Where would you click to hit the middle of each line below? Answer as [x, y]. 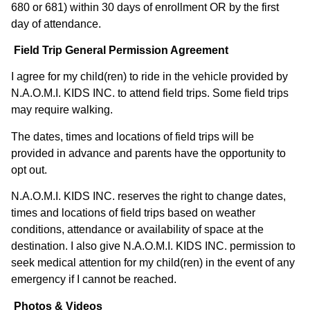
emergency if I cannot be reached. [94, 280]
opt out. [29, 170]
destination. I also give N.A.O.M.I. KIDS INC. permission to [153, 246]
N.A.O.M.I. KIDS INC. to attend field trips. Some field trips [150, 93]
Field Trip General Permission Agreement [121, 51]
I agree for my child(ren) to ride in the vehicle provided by [149, 77]
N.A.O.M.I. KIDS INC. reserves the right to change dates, [148, 197]
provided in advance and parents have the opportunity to [148, 153]
